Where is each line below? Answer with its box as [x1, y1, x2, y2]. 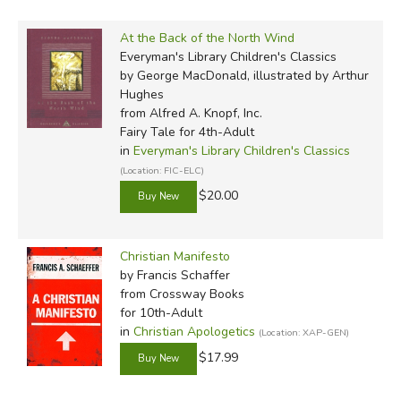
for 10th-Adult [119, 303, 202, 321]
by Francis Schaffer [119, 266, 230, 284]
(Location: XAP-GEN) [258, 325, 349, 339]
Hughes [119, 85, 164, 103]
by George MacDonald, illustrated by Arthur [119, 66, 369, 84]
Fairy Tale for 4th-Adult [119, 123, 254, 141]
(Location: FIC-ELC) [119, 163, 204, 177]
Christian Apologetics [132, 322, 255, 340]
